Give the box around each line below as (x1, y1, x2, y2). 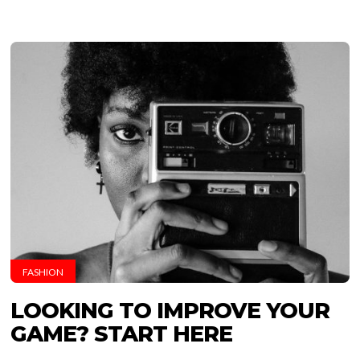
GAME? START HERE (10, 321, 233, 347)
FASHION (22, 266, 64, 278)
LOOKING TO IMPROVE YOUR (10, 297, 330, 324)
